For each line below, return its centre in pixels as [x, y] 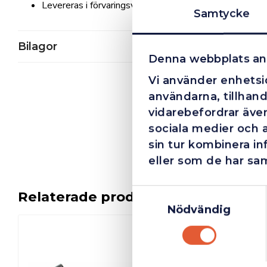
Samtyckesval [171, 193]
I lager [163, 232]
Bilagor [38, 47]
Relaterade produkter [96, 196]
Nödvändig [199, 209]
